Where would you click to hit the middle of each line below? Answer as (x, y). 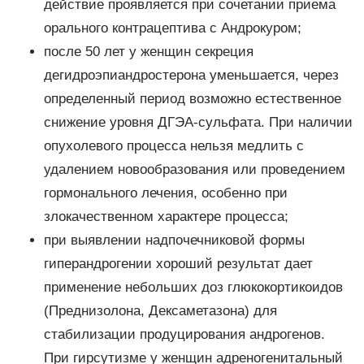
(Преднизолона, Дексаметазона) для (160, 311)
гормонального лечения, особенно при (165, 193)
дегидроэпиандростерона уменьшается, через (191, 76)
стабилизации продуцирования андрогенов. (184, 335)
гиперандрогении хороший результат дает (178, 264)
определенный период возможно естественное (192, 99)
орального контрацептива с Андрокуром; (172, 28)
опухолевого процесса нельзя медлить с (173, 146)
